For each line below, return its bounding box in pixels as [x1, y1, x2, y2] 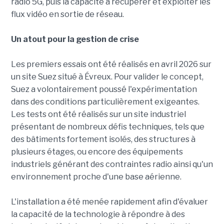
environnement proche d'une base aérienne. [10, 171, 181, 181]
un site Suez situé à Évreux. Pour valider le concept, [10, 71, 203, 81]
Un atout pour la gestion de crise [10, 34, 139, 44]
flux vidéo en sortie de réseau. [10, 9, 124, 19]
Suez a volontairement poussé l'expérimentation [10, 84, 197, 94]
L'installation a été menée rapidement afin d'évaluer [10, 196, 208, 206]
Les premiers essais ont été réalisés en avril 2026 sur [10, 59, 211, 69]
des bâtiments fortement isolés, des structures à [10, 134, 195, 144]
